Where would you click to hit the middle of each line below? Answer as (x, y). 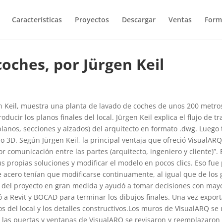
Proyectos (92, 20)
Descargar (139, 20)
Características (37, 20)
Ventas (180, 20)
